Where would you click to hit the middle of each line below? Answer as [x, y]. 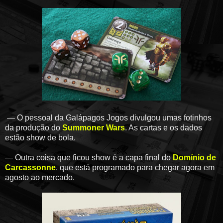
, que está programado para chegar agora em [135, 167]
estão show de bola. [40, 137]
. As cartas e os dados [164, 127]
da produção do [34, 127]
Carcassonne [30, 167]
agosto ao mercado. [40, 177]
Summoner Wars [94, 127]
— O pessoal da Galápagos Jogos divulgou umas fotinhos [108, 117]
